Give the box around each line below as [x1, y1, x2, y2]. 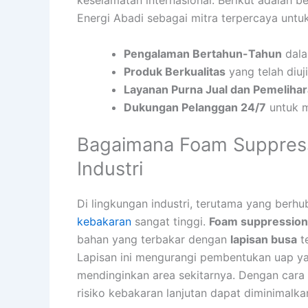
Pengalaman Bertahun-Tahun [124, 46, 282, 60]
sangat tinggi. [131, 214, 209, 228]
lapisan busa [230, 232, 297, 246]
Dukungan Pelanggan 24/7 [124, 100, 266, 114]
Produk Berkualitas [124, 64, 225, 78]
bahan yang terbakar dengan [77, 232, 230, 246]
